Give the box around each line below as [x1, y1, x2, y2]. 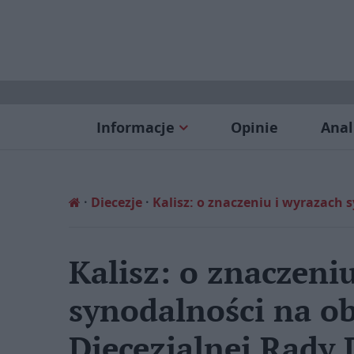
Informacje [96, 118, 175, 137]
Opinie [230, 118, 278, 137]
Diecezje [91, 193, 142, 211]
